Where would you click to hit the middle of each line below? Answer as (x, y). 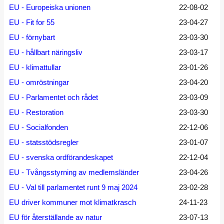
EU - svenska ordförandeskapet (61, 157)
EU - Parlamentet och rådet (53, 97)
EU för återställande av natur (55, 217)
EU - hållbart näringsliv (46, 52)
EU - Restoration (36, 112)
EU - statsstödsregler (44, 142)
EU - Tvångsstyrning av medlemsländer (74, 172)
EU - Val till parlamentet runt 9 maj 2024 (73, 187)
